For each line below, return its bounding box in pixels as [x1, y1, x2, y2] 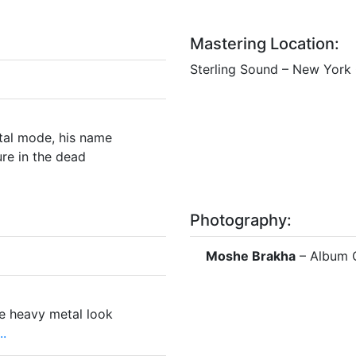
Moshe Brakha [206, 247, 296, 264]
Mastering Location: [190, 33, 339, 53]
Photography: [190, 210, 292, 230]
